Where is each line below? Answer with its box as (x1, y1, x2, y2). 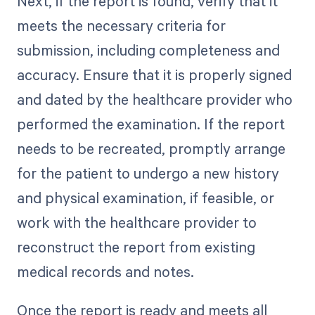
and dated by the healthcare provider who (16, 89, 292, 110)
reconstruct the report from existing (16, 237, 255, 257)
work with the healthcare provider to (16, 212, 257, 233)
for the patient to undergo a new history (16, 163, 279, 184)
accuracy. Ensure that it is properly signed (16, 65, 292, 85)
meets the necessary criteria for (16, 15, 226, 36)
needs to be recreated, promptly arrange (16, 139, 285, 159)
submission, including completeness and (16, 40, 280, 60)
